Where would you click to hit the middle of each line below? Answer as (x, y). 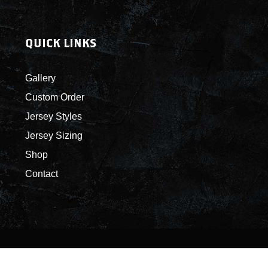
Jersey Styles (53, 116)
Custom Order (54, 97)
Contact (41, 174)
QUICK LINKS (60, 43)
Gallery (40, 78)
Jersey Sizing (54, 135)
